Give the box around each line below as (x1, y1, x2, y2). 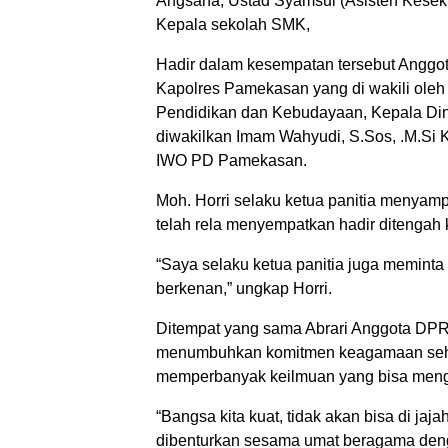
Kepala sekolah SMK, (156, 16, 310, 33)
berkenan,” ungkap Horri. (156, 280, 332, 297)
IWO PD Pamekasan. (156, 152, 307, 169)
